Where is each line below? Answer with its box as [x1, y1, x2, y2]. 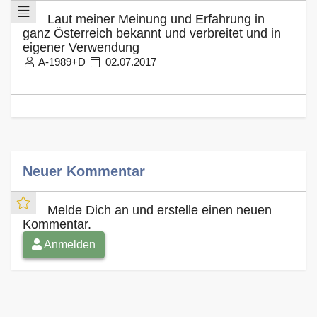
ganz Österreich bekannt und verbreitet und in [23, 25, 281, 40]
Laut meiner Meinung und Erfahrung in [47, 11, 265, 26]
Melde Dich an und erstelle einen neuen [47, 202, 272, 217]
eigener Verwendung [23, 40, 139, 54]
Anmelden [42, 238, 96, 250]
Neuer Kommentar [23, 163, 145, 179]
